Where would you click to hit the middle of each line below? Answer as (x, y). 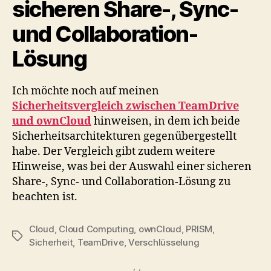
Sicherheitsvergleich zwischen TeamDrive (126, 106)
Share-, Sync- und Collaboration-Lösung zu (121, 181)
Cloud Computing (96, 229)
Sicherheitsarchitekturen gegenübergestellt (124, 136)
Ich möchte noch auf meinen (86, 91)
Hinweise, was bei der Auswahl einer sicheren (132, 166)
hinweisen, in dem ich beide (166, 121)
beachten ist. (45, 197)
